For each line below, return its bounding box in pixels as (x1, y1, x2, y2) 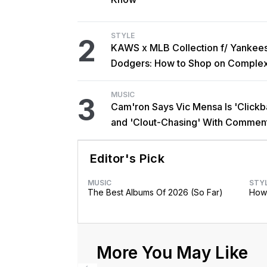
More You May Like (96, 243, 248, 263)
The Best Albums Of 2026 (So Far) (87, 187, 223, 198)
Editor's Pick (89, 151, 165, 166)
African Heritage (110, 132, 185, 144)
